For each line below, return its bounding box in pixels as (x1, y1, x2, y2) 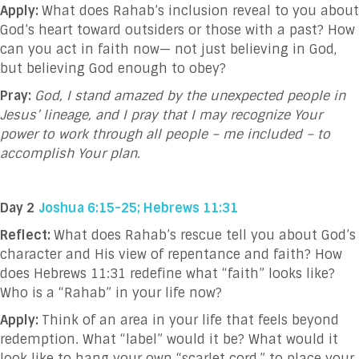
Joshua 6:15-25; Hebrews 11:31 (38, 199, 238, 216)
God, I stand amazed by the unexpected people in (34, 87, 345, 104)
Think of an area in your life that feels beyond (42, 311, 339, 329)
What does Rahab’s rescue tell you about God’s (54, 226, 356, 244)
